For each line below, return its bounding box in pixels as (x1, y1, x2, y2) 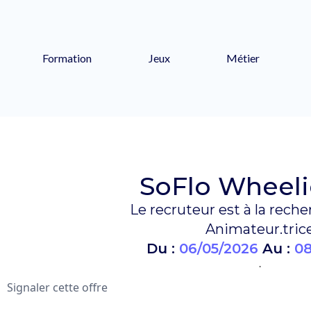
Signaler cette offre (7, 279, 108, 295)
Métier (226, 51, 260, 65)
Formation (42, 51, 92, 65)
